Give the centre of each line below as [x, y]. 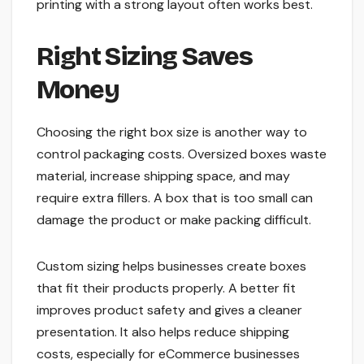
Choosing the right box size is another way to [172, 132]
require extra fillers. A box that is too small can [175, 197]
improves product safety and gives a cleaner [169, 310]
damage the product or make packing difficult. [174, 219]
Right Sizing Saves [145, 57]
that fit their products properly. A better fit [166, 288]
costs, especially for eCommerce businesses [168, 353]
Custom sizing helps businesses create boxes [171, 266]
